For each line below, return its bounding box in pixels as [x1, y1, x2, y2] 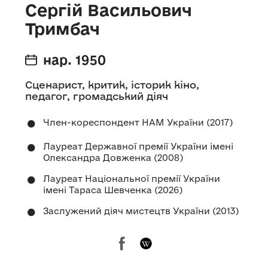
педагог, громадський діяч [25, 90, 168, 102]
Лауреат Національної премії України [43, 173, 220, 184]
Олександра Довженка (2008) [43, 152, 183, 163]
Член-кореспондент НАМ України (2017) [43, 117, 233, 127]
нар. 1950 [43, 52, 106, 67]
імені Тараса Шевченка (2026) [43, 184, 182, 195]
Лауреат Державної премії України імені [43, 141, 233, 151]
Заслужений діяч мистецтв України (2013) [43, 205, 239, 216]
